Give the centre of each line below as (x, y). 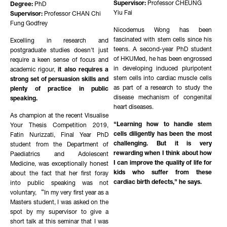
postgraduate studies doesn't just (59, 51)
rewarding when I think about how (163, 154)
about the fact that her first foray (59, 174)
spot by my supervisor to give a (59, 213)
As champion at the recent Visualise (59, 116)
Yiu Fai (123, 13)
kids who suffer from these (163, 173)
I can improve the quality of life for (163, 163)
